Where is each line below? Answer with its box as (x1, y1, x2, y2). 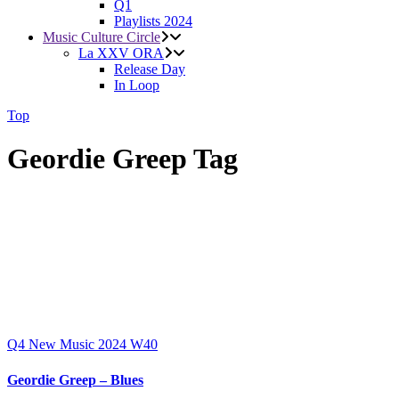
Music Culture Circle (43, 29, 160, 45)
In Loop (114, 77, 159, 93)
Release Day (114, 61, 185, 77)
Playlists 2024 (114, 13, 192, 28)
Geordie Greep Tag (7, 142, 238, 175)
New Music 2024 (28, 337, 130, 353)
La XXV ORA (78, 45, 164, 61)
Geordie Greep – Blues (7, 371, 143, 387)
